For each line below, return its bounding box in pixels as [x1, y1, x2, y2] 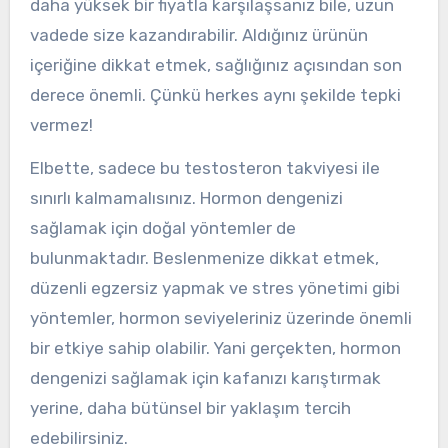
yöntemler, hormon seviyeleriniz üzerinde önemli [29, 307, 412, 328]
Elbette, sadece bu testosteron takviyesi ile [29, 157, 380, 178]
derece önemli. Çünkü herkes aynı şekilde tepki [29, 84, 401, 105]
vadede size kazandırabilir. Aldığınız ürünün [29, 24, 368, 45]
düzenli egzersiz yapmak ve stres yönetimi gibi [29, 277, 400, 298]
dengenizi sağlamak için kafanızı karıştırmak [29, 367, 381, 388]
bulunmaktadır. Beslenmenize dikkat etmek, [29, 247, 379, 268]
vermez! [29, 114, 93, 135]
